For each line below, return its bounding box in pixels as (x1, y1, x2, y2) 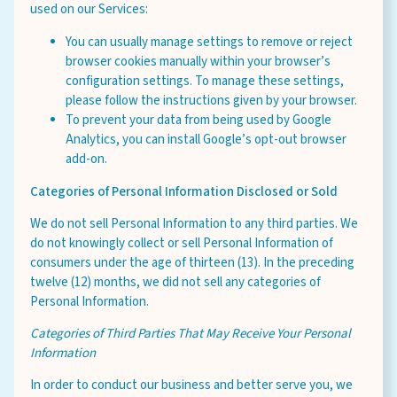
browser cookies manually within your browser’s (66, 52, 331, 71)
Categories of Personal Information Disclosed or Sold (30, 183, 338, 201)
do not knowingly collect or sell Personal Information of (30, 234, 333, 253)
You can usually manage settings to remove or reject (66, 33, 353, 51)
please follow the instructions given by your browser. (66, 91, 357, 110)
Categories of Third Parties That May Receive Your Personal (30, 324, 351, 343)
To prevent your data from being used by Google (66, 111, 331, 129)
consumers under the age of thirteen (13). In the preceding (30, 253, 354, 272)
